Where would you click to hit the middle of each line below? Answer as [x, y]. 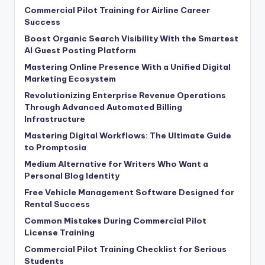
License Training [59, 232]
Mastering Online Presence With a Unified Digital [127, 67]
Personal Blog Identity [72, 175]
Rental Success [57, 204]
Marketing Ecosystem [70, 78]
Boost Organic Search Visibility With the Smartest [131, 38]
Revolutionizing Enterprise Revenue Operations [125, 95]
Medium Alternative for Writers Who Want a [116, 164]
